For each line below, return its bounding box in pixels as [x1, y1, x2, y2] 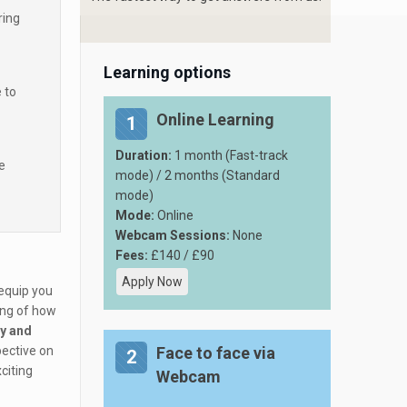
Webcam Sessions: [115, 228, 230, 243]
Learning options [104, 63, 231, 82]
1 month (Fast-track [174, 148, 288, 163]
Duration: [115, 148, 174, 163]
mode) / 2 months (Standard [115, 168, 280, 183]
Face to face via [156, 343, 275, 362]
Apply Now [122, 274, 183, 289]
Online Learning [156, 110, 274, 129]
